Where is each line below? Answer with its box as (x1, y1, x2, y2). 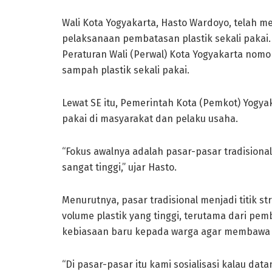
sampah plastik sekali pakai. (62, 64, 189, 76)
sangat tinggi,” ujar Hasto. (62, 161, 177, 173)
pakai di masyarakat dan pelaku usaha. (62, 112, 238, 124)
